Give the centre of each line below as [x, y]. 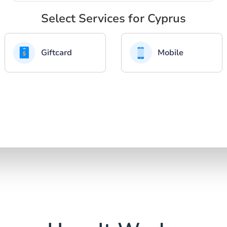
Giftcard [56, 52]
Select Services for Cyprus [113, 18]
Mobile [171, 52]
